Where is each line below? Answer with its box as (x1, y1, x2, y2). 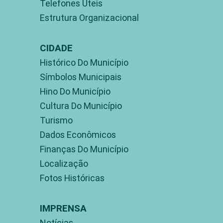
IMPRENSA (40, 202, 87, 214)
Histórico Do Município (40, 56, 128, 68)
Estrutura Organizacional (40, 11, 139, 23)
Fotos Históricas (40, 172, 105, 184)
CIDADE (40, 41, 73, 54)
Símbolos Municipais (40, 71, 121, 83)
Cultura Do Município (40, 100, 122, 111)
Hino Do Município (40, 85, 111, 97)
